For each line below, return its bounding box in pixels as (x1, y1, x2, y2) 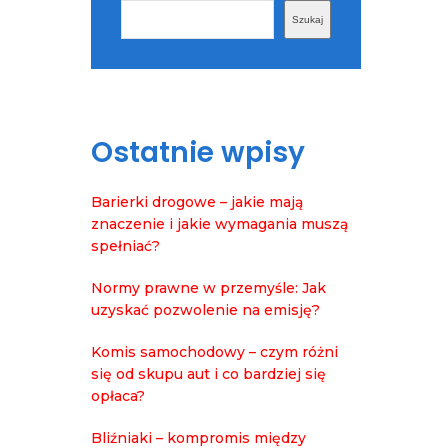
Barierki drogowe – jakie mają (91, 192, 303, 211)
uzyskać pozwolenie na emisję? (91, 300, 320, 319)
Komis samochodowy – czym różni (91, 342, 338, 361)
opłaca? (91, 386, 145, 405)
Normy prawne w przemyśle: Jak (91, 278, 326, 297)
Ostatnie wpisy (91, 132, 305, 172)
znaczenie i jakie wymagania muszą (91, 214, 348, 233)
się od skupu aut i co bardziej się (91, 364, 326, 383)
